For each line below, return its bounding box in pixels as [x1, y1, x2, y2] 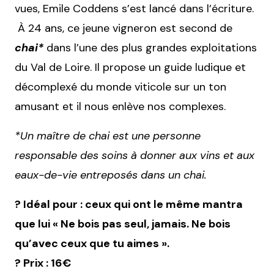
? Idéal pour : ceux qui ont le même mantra [15, 196, 243, 212]
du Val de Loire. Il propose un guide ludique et [15, 59, 246, 75]
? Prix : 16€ [15, 255, 71, 270]
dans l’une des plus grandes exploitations [43, 40, 257, 55]
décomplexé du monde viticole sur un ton [15, 79, 226, 94]
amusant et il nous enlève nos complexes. [15, 98, 226, 114]
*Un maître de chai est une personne [15, 128, 201, 143]
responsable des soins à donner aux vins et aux [15, 147, 254, 163]
